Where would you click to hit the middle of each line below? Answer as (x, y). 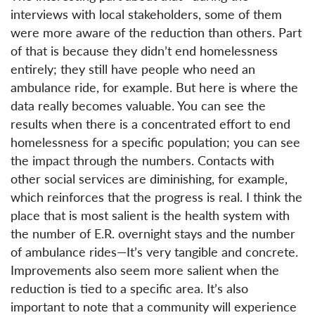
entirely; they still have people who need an (133, 68)
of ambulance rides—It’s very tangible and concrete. (154, 251)
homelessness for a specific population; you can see (155, 141)
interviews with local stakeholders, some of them (146, 13)
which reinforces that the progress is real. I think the (156, 196)
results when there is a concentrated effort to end (150, 123)
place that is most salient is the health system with (150, 214)
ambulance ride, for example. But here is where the (154, 86)
